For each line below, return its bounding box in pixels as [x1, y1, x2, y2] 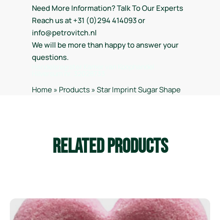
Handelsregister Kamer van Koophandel [32, 62, 154, 71]
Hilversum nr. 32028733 [32, 69, 105, 78]
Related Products [52, 135, 168, 159]
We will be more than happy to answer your [32, 40, 179, 50]
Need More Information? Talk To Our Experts [32, 3, 183, 13]
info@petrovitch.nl [32, 27, 97, 38]
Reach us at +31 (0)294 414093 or [32, 15, 145, 26]
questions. [32, 52, 69, 62]
